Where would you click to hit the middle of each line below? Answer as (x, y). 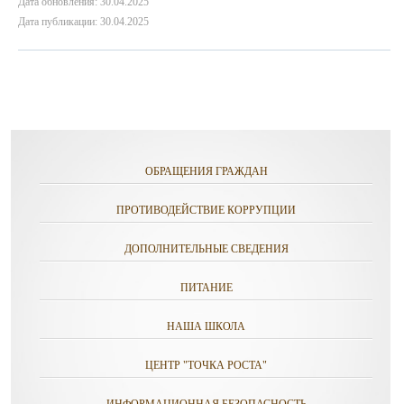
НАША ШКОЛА (206, 326)
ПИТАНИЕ (206, 288)
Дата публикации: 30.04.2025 (83, 22)
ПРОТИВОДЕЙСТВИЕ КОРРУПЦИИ (206, 210)
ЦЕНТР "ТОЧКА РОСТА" (206, 365)
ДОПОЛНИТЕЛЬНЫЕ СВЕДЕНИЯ (206, 249)
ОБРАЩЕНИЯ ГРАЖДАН (206, 171)
